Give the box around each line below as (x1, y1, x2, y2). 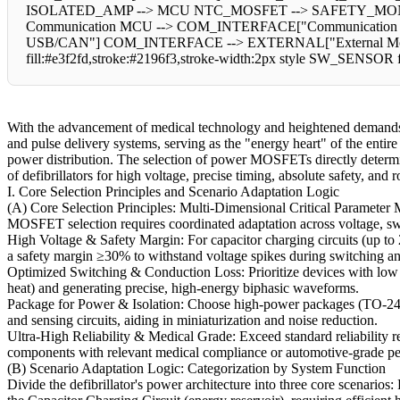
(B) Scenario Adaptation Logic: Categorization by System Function (7, 361, 386, 377)
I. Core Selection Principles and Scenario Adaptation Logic (7, 184, 339, 200)
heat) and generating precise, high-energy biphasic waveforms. (7, 280, 359, 296)
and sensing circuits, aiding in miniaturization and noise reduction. (7, 312, 378, 329)
